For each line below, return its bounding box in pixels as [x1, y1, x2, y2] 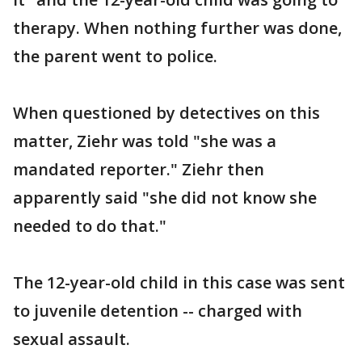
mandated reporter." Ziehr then [13, 158, 264, 180]
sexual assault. [13, 327, 130, 350]
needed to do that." [13, 214, 166, 237]
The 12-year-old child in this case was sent [13, 271, 345, 293]
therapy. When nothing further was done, [13, 16, 342, 39]
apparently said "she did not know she [13, 186, 317, 208]
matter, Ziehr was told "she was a [13, 129, 276, 152]
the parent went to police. [13, 44, 217, 67]
